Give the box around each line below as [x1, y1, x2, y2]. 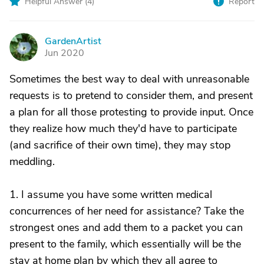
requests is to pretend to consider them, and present [9, 88, 253, 103]
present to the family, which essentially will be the [9, 237, 241, 251]
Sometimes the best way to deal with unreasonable [9, 72, 249, 86]
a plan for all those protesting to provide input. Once [9, 105, 253, 119]
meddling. [9, 154, 55, 169]
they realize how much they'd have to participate [9, 121, 237, 136]
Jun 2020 [45, 47, 84, 60]
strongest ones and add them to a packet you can [9, 220, 243, 235]
